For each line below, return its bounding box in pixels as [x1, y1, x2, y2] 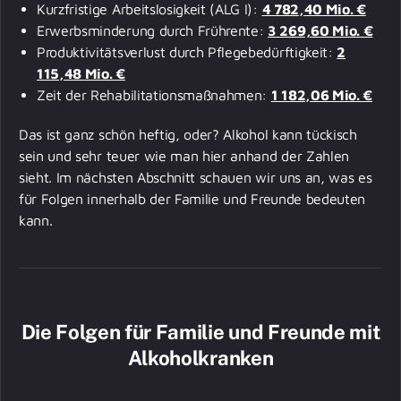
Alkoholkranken [127, 346, 274, 370]
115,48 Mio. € [37, 64, 125, 81]
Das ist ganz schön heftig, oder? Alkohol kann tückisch [19, 125, 357, 142]
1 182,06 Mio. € [270, 86, 373, 103]
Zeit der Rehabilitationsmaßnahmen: [37, 86, 271, 103]
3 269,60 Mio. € [268, 21, 373, 38]
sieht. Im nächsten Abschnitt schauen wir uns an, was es [19, 168, 372, 185]
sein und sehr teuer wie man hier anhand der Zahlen [19, 147, 349, 164]
